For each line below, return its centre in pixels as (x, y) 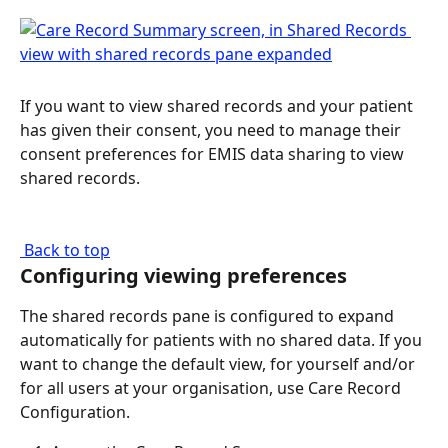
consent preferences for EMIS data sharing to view (214, 153)
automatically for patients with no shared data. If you (223, 339)
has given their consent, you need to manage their (212, 129)
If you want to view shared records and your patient (218, 105)
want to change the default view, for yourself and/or (219, 363)
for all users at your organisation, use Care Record (212, 387)
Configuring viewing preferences (183, 275)
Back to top (67, 250)
